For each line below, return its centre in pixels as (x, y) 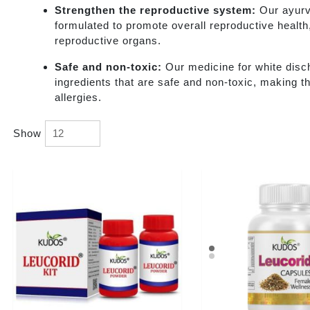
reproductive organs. (108, 40)
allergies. (78, 97)
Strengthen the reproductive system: (155, 10)
